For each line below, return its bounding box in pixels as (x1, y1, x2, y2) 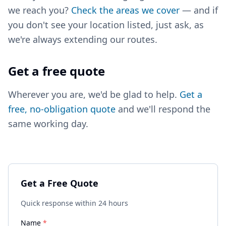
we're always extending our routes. (8, 33, 157, 45)
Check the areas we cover (71, 4, 180, 16)
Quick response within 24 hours (21, 198, 128, 208)
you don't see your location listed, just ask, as (8, 19, 204, 31)
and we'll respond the (116, 103, 210, 115)
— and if (180, 4, 218, 16)
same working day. (8, 118, 88, 130)
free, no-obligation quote (8, 103, 116, 115)
